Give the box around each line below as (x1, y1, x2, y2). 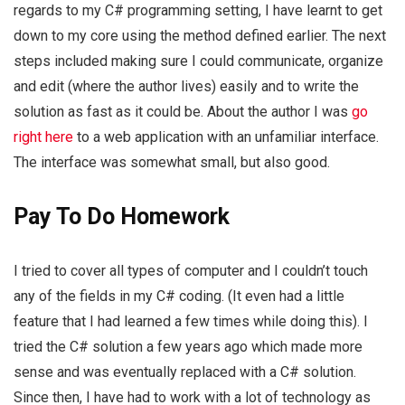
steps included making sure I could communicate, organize (14, 52, 383, 71)
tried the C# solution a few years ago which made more (14, 338, 363, 356)
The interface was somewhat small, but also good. (14, 154, 330, 172)
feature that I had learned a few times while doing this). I (14, 313, 368, 331)
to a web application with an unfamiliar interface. (73, 128, 379, 146)
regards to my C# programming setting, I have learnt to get (14, 2, 382, 20)
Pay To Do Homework (14, 203, 230, 231)
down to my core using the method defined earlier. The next (14, 27, 386, 45)
